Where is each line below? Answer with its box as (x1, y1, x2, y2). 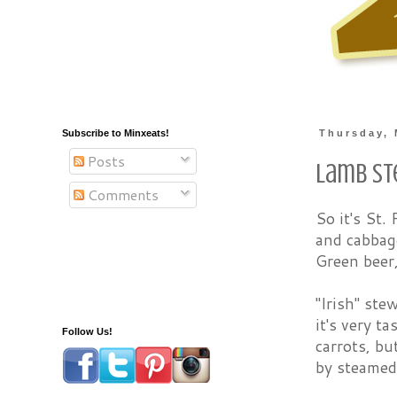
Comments (84, 184, 159, 205)
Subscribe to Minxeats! (62, 128, 169, 138)
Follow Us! (62, 326, 113, 337)
